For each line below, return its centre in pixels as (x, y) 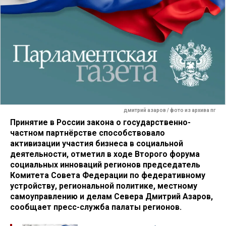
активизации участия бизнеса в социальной (97, 143)
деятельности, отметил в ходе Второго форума (105, 154)
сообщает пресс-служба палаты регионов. (96, 207)
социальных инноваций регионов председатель (105, 164)
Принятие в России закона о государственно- (100, 122)
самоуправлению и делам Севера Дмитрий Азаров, (111, 196)
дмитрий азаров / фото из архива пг (169, 110)
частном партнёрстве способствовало (88, 133)
